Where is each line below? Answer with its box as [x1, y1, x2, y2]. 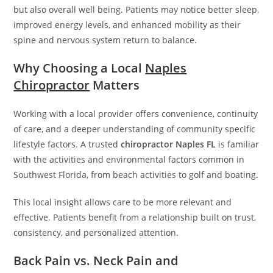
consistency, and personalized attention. [13, 227, 179, 238]
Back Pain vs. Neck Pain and [13, 252, 179, 269]
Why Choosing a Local [13, 60, 146, 76]
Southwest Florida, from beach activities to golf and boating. [13, 169, 259, 180]
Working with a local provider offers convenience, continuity [13, 108, 258, 119]
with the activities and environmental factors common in [13, 154, 245, 165]
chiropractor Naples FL [121, 138, 216, 150]
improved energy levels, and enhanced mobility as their [13, 19, 241, 30]
